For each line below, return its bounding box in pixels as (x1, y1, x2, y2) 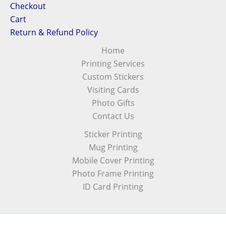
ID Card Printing (83, 181, 143, 192)
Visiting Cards (87, 84, 139, 95)
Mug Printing (88, 142, 138, 153)
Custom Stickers (82, 71, 144, 82)
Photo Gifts (91, 97, 135, 108)
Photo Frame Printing (72, 168, 154, 179)
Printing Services (81, 58, 145, 69)
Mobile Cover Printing (72, 155, 154, 166)
